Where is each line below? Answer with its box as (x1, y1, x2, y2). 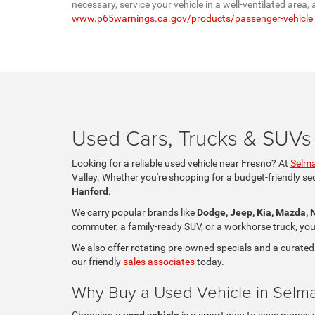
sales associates (123, 255, 197, 267)
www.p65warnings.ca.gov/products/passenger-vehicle (72, 12, 313, 24)
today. (197, 255, 224, 267)
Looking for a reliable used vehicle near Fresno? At (72, 157, 290, 169)
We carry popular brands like (72, 206, 197, 218)
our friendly (72, 255, 123, 267)
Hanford (72, 185, 108, 197)
